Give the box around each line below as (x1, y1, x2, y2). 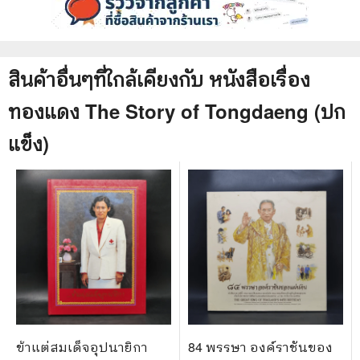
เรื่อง (270, 64, 310, 92)
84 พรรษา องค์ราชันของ (188, 337, 333, 356)
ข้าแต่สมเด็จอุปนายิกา (16, 337, 148, 356)
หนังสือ (209, 64, 270, 92)
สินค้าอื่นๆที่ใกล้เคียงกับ (8, 64, 209, 92)
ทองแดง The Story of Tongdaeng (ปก (8, 96, 346, 125)
